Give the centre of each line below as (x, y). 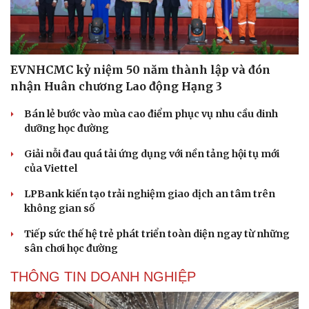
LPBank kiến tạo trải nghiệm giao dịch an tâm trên (150, 193)
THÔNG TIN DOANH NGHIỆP (103, 276)
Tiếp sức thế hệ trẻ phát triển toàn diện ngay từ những (157, 233)
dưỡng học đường (67, 128)
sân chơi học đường (71, 248)
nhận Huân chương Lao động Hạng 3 (116, 86)
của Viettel (51, 168)
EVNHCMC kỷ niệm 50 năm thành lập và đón (140, 69)
